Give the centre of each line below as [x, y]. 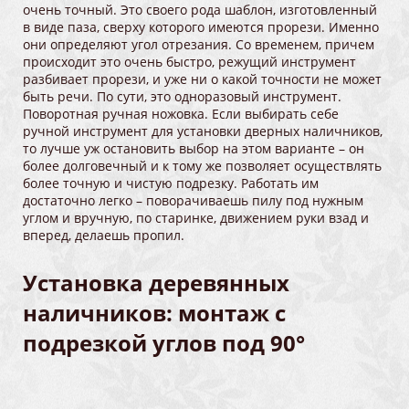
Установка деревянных [156, 283]
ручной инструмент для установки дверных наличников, [203, 131]
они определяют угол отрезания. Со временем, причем [199, 45]
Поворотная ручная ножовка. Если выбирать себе [181, 114]
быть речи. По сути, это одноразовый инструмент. [182, 97]
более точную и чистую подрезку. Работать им [171, 184]
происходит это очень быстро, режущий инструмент [189, 62]
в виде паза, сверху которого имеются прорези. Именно [201, 27]
